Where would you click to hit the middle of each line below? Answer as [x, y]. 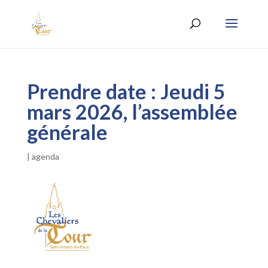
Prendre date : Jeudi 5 [126, 91]
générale [67, 132]
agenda [45, 156]
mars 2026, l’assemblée [132, 112]
